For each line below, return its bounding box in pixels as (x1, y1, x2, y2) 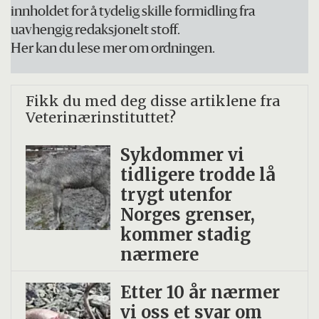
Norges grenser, (120, 204, 255, 226)
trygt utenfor (120, 184, 232, 206)
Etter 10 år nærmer (120, 282, 280, 303)
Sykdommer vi (120, 145, 244, 166)
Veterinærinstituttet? (26, 108, 177, 127)
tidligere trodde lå (120, 164, 276, 186)
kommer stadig (120, 224, 251, 246)
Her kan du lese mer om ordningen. (11, 43, 216, 57)
